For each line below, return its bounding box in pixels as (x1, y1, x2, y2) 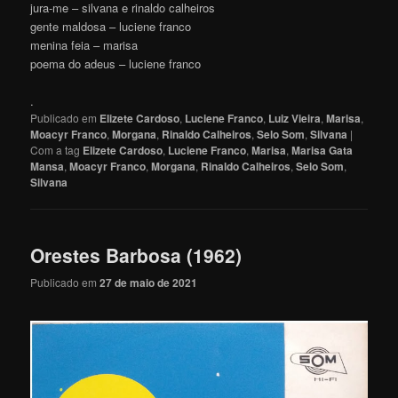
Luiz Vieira (268, 109, 322, 126)
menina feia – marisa (30, 36, 139, 53)
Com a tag (30, 141, 84, 157)
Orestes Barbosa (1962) (30, 241, 243, 268)
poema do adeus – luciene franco (30, 54, 202, 72)
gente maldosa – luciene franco (30, 17, 192, 35)
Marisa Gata (291, 141, 354, 158)
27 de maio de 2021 (99, 275, 198, 291)
